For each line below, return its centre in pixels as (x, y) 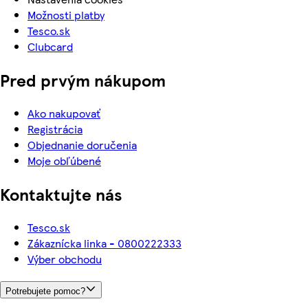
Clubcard (50, 47)
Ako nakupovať (64, 113)
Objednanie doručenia (82, 144)
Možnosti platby (66, 15)
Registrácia (55, 129)
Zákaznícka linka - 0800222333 (104, 243)
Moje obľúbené (64, 160)
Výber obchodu (65, 258)
